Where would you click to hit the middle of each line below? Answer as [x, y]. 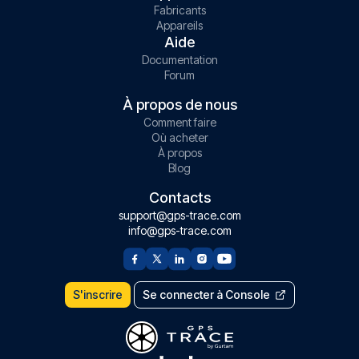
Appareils [179, 25]
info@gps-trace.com [179, 230]
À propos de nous [179, 105]
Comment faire [179, 122]
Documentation [179, 60]
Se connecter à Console [206, 294]
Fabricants [179, 10]
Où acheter [179, 137]
